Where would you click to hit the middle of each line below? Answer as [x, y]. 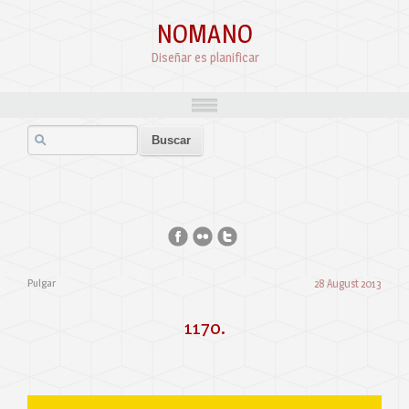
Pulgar [42, 283]
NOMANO [204, 34]
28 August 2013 [348, 283]
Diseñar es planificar [204, 57]
